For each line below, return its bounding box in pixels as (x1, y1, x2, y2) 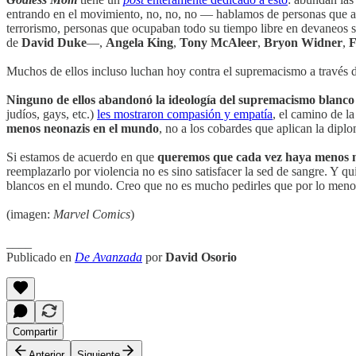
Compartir (13, 326, 57, 339)
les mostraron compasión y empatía (97, 107, 273, 122)
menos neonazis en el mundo (6, 122, 159, 136)
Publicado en (6, 250, 75, 265)
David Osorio (165, 250, 237, 265)
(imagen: (6, 207, 53, 222)
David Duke (21, 36, 87, 50)
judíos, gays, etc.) (6, 107, 97, 122)
